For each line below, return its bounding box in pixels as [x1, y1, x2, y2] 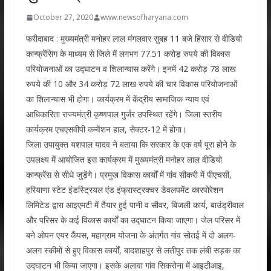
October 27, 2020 [33, 12, 93, 22]
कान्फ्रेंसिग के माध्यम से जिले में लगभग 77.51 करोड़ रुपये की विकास [25, 48, 230, 59]
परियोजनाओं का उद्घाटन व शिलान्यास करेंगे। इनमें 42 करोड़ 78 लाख [25, 63, 236, 74]
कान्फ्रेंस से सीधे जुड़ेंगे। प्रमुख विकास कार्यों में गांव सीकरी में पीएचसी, [25, 169, 232, 180]
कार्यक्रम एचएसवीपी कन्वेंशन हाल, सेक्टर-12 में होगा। [25, 123, 187, 135]
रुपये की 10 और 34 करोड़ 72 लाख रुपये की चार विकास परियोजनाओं [25, 78, 237, 90]
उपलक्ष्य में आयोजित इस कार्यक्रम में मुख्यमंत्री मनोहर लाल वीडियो [25, 154, 222, 165]
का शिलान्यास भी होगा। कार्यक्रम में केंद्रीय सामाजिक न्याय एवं [25, 93, 209, 105]
